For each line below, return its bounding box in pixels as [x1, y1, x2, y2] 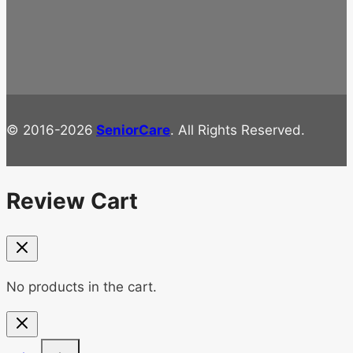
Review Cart [6, 188, 138, 215]
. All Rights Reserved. [170, 121, 305, 138]
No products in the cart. [6, 279, 157, 295]
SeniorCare [96, 121, 170, 138]
